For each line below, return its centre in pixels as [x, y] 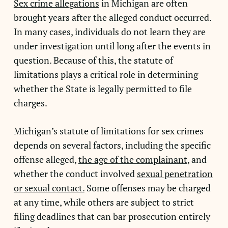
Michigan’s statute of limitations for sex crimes [108, 131]
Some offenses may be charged [147, 188]
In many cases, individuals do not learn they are [109, 32]
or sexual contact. [49, 188]
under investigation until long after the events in [112, 46]
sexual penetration [175, 174]
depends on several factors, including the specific [112, 145]
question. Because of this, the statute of [93, 60]
